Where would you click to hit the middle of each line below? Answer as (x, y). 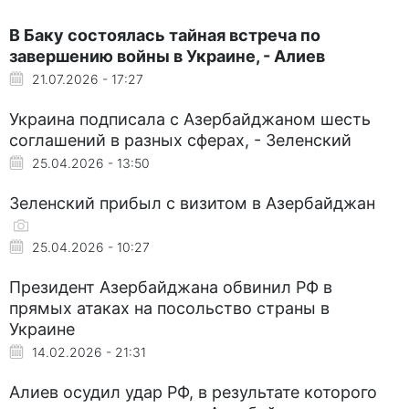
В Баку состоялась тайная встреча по (165, 35)
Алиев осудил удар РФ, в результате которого (193, 392)
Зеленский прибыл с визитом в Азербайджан (192, 203)
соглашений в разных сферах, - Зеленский (180, 140)
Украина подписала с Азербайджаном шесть (190, 119)
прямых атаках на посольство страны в (169, 308)
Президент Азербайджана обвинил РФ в (171, 287)
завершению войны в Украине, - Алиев (167, 56)
